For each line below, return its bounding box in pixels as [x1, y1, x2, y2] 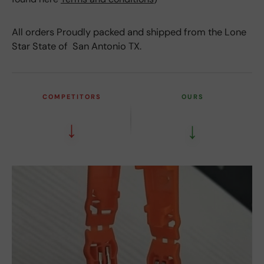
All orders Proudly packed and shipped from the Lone [12, 25, 246, 38]
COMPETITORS [42, 92, 101, 101]
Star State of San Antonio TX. [12, 39, 141, 52]
